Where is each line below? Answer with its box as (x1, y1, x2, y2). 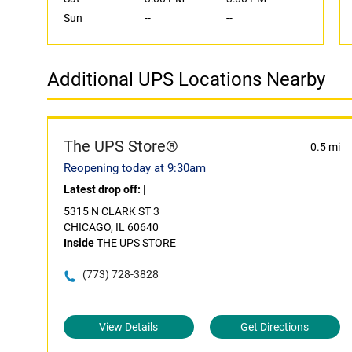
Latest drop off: (64, 183, 143, 196)
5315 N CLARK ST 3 (64, 205, 159, 218)
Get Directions (240, 321, 310, 333)
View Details (99, 321, 159, 333)
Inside (64, 236, 94, 249)
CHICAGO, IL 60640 (64, 221, 159, 233)
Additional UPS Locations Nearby (47, 68, 325, 90)
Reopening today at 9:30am (64, 161, 206, 175)
